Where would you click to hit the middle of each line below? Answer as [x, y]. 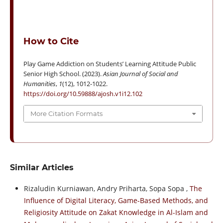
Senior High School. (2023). [63, 74]
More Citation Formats [66, 114]
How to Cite [51, 42]
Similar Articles [42, 167]
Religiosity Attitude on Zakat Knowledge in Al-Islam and [116, 212]
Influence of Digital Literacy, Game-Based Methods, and [116, 200]
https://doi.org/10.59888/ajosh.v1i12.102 [83, 94]
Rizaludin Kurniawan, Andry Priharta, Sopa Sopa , [107, 188]
